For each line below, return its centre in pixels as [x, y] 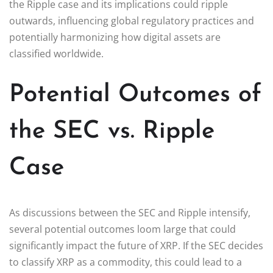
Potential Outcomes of [135, 95]
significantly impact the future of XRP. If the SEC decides [136, 245]
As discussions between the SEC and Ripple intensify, [130, 212]
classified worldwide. [56, 53]
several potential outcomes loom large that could [122, 229]
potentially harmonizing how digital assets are [115, 37]
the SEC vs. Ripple [112, 131]
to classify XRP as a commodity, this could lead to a [126, 262]
